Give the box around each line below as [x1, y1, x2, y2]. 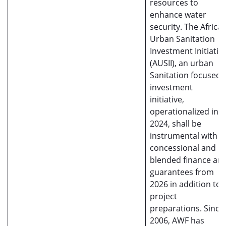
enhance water [150, 9, 206, 20]
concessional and [150, 142, 216, 153]
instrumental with [150, 130, 217, 141]
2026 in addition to [150, 179, 221, 190]
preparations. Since [150, 203, 224, 214]
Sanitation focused [150, 70, 221, 81]
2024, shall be [150, 118, 201, 129]
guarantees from [150, 166, 214, 178]
